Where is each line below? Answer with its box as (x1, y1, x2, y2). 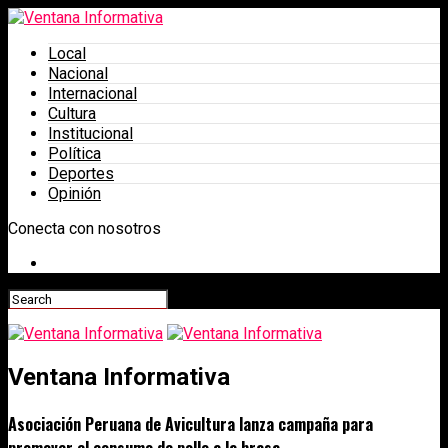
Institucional (48, 124, 133, 143)
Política (48, 144, 101, 163)
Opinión (48, 184, 101, 203)
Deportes (48, 164, 114, 183)
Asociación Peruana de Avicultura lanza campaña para (8, 412, 373, 437)
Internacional (48, 84, 137, 103)
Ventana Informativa (8, 362, 230, 391)
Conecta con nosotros (8, 219, 161, 238)
